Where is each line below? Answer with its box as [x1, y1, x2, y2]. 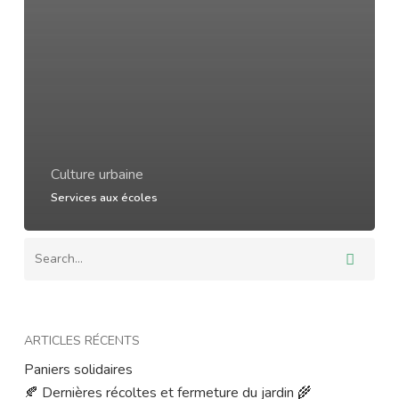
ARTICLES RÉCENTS [23, 331, 140, 349]
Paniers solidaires [23, 359, 133, 379]
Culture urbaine [50, 164, 143, 184]
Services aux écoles [50, 189, 158, 205]
